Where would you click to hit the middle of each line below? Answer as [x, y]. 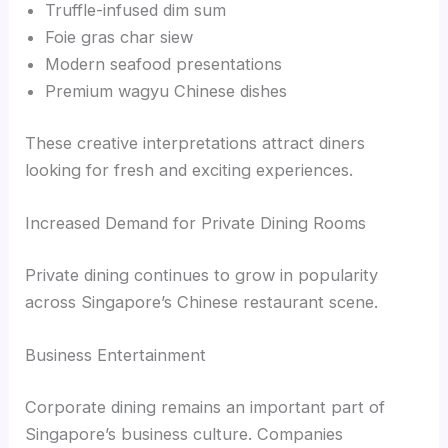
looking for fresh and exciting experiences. [189, 169]
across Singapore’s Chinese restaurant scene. [202, 301]
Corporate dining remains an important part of [205, 406]
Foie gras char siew [119, 37]
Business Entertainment [116, 354]
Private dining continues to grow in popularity [202, 274]
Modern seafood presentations [164, 64]
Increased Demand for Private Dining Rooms [196, 223]
